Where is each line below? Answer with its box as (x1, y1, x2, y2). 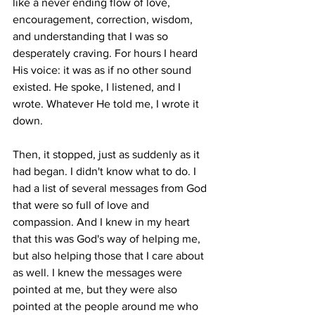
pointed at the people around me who (13, 300, 201, 312)
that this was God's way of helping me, (13, 233, 203, 245)
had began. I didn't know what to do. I (13, 165, 199, 177)
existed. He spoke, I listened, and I (13, 81, 184, 93)
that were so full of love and (13, 199, 152, 211)
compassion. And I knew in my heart (13, 216, 193, 228)
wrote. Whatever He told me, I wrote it (13, 98, 202, 110)
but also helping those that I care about (13, 250, 207, 262)
